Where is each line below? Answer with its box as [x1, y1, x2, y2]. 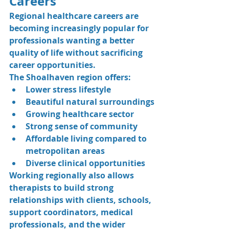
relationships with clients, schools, [9, 194, 153, 205]
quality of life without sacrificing [9, 47, 145, 58]
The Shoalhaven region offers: [9, 71, 131, 83]
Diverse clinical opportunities [26, 157, 145, 169]
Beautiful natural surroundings [26, 96, 154, 107]
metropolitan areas [26, 145, 105, 156]
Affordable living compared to [26, 132, 149, 144]
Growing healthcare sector [26, 108, 134, 120]
